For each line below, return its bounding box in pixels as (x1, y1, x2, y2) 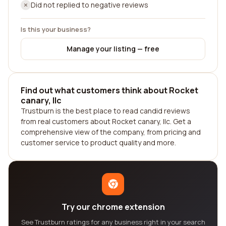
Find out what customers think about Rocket (21, 85, 198, 96)
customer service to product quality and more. (21, 138, 176, 147)
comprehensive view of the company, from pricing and (21, 127, 201, 137)
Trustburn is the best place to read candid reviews (21, 106, 190, 116)
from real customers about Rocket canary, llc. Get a (21, 117, 191, 126)
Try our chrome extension (61, 201, 165, 212)
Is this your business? (21, 25, 91, 34)
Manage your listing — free (67, 44, 159, 53)
